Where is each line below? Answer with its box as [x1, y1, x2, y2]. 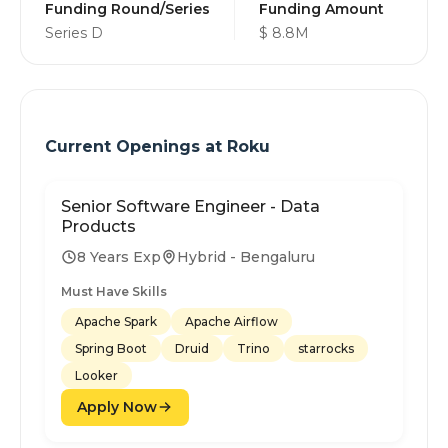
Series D [45, 24, 103, 42]
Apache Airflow [185, 313, 278, 329]
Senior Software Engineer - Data [61, 196, 320, 216]
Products [61, 216, 136, 236]
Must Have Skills [61, 283, 167, 299]
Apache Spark [75, 313, 157, 329]
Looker [75, 367, 118, 383]
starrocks [298, 340, 354, 356]
